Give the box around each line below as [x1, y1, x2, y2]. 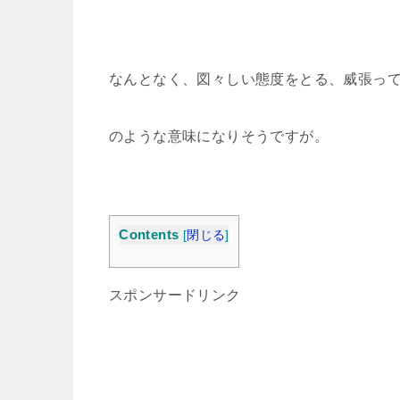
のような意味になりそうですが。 [109, 129, 329, 144]
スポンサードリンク [109, 287, 241, 304]
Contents [119, 227, 179, 242]
